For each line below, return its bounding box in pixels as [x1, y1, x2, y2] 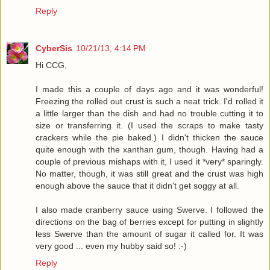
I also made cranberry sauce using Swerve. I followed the [36, 204, 263, 215]
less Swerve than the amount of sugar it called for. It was [36, 228, 263, 239]
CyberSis [36, 43, 72, 53]
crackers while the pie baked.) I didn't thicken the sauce [36, 132, 263, 142]
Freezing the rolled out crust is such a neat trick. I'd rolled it [36, 96, 263, 106]
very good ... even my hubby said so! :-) [36, 240, 187, 251]
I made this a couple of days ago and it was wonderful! [36, 84, 263, 94]
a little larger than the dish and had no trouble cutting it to [36, 108, 263, 118]
